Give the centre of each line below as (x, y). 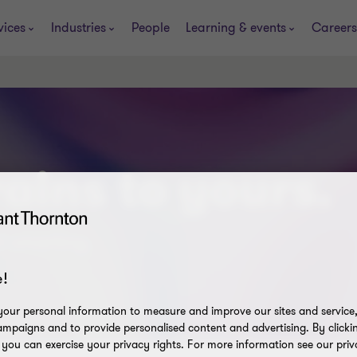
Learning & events (236, 27)
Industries (78, 27)
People (151, 27)
